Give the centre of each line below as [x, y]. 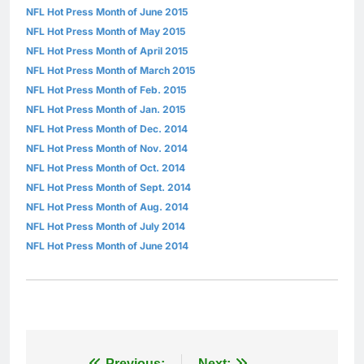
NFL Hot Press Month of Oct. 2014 [106, 168]
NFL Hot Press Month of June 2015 [107, 12]
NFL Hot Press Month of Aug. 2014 [107, 207]
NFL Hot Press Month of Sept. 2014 [108, 188]
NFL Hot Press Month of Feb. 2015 [106, 90]
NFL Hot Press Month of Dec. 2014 [107, 129]
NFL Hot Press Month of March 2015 [110, 71]
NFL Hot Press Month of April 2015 [107, 51]
